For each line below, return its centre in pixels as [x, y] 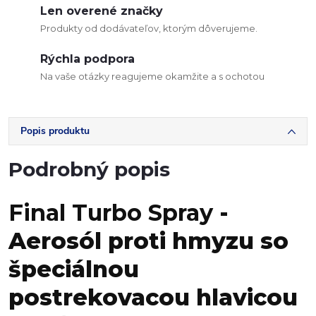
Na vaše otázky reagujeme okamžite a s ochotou [152, 76]
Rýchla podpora [87, 59]
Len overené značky [102, 11]
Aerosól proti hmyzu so [148, 241]
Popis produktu [55, 131]
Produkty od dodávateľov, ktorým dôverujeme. [149, 28]
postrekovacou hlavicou [153, 297]
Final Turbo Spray [111, 213]
